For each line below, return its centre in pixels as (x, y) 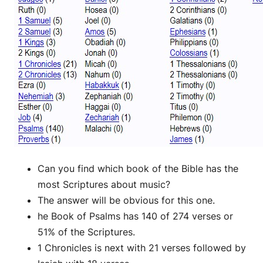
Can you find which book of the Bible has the (138, 168)
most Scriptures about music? (104, 184)
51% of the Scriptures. (86, 232)
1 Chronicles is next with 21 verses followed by (142, 247)
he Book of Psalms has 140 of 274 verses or (135, 216)
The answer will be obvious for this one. (126, 200)
